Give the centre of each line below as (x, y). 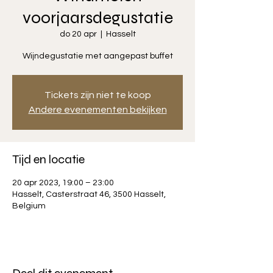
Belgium (29, 206)
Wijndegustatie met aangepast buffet (97, 56)
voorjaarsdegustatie (97, 18)
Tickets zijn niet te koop (97, 95)
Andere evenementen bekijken (97, 110)
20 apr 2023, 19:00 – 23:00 (63, 183)
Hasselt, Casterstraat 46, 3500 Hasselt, (89, 194)
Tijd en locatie (48, 159)
